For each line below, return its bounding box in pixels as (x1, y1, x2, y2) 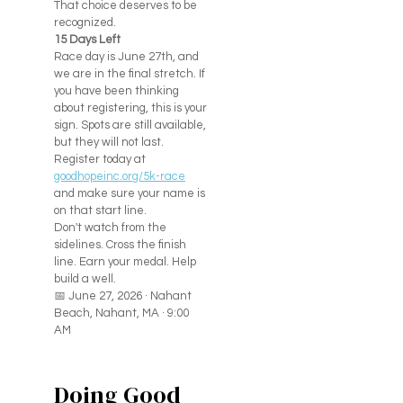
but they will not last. (53, 136, 164, 149)
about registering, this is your (53, 102, 207, 115)
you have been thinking (53, 85, 179, 98)
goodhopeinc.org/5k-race (53, 170, 185, 184)
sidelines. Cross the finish (53, 238, 186, 252)
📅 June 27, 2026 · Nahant (53, 290, 192, 303)
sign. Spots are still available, (53, 119, 206, 132)
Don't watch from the (53, 221, 166, 235)
